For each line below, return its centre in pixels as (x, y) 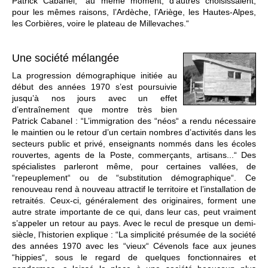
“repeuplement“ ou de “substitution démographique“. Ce (134, 178)
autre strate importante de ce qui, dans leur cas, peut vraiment (134, 212)
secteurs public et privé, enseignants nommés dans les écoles (134, 144)
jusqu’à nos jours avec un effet (95, 98)
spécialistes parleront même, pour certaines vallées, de (134, 167)
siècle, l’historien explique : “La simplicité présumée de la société (134, 235)
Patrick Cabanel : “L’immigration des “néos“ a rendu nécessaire (134, 121)
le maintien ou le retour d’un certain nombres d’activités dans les (134, 133)
